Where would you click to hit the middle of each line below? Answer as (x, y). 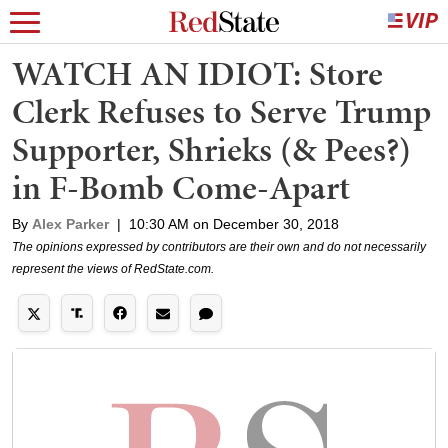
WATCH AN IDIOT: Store (197, 73)
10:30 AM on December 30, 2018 (234, 224)
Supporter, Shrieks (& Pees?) (211, 149)
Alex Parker (70, 224)
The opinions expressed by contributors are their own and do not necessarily (219, 247)
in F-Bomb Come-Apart (181, 187)
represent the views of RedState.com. (113, 269)
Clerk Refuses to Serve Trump (221, 111)
